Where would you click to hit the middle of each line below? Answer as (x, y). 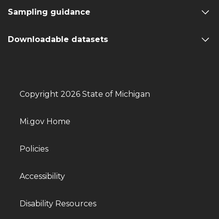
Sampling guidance (49, 12)
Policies (34, 149)
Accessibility (42, 176)
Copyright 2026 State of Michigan (85, 94)
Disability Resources (58, 203)
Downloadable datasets (58, 39)
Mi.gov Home (45, 121)
